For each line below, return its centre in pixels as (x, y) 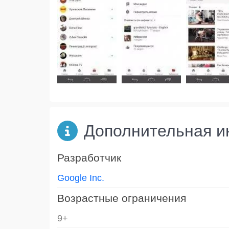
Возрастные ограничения (122, 198)
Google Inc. (81, 178)
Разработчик (89, 157)
